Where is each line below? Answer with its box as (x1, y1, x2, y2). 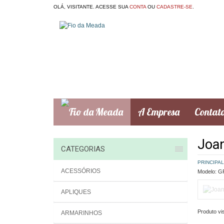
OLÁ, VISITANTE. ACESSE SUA (53, 4, 129, 9)
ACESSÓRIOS (61, 167, 100, 174)
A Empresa (138, 105, 179, 118)
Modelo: (197, 168, 216, 174)
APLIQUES (61, 188, 91, 195)
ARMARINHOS (61, 209, 102, 216)
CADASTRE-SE (156, 4, 192, 9)
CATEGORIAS (61, 144, 105, 153)
